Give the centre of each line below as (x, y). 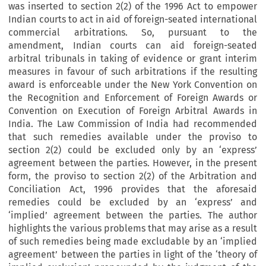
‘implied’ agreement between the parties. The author (133, 216)
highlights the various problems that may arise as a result (133, 229)
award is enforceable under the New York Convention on (133, 85)
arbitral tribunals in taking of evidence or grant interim (133, 59)
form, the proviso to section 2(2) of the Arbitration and (133, 176)
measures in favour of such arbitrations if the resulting (133, 72)
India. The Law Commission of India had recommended (133, 124)
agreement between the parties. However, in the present (133, 163)
